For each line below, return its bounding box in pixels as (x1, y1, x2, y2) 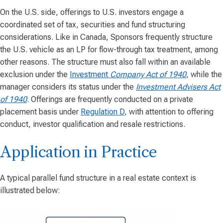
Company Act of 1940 (110, 70, 186, 79)
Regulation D (81, 107, 124, 116)
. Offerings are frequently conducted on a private (27, 95, 193, 104)
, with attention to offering (124, 107, 214, 116)
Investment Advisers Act (136, 82, 221, 92)
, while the (186, 70, 222, 79)
